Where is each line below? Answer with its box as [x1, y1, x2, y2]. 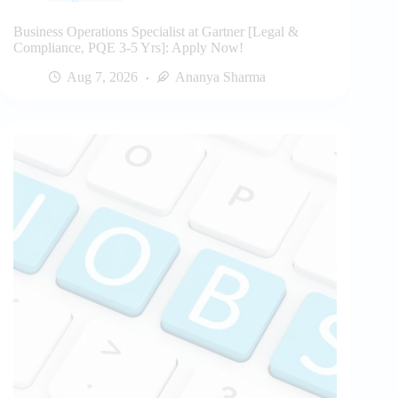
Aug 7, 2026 [67, 68, 138, 84]
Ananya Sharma [175, 68, 266, 84]
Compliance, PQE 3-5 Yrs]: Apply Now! [13, 40, 243, 56]
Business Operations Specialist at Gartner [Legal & [13, 24, 298, 40]
